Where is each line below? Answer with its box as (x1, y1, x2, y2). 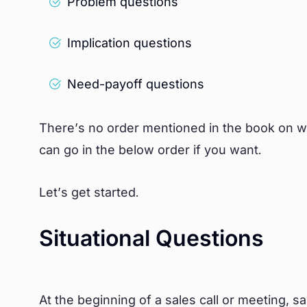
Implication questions (67, 36, 192, 50)
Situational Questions (39, 225, 264, 251)
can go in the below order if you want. (39, 143, 265, 157)
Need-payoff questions (67, 77, 204, 91)
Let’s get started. (39, 185, 139, 199)
